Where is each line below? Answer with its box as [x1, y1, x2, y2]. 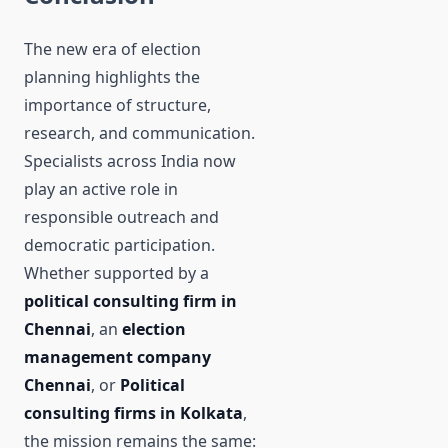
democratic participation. [24, 234, 215, 257]
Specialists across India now [24, 150, 236, 173]
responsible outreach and [24, 206, 219, 229]
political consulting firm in [24, 290, 237, 313]
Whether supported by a [24, 262, 209, 285]
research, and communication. [24, 122, 255, 145]
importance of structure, [24, 94, 211, 117]
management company [24, 346, 211, 369]
